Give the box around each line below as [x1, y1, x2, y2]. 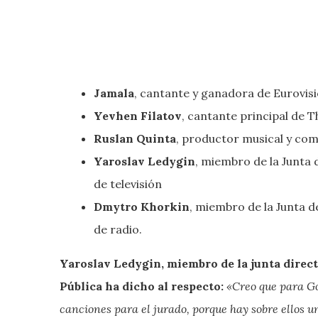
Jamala [94, 85, 134, 100]
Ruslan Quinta [94, 131, 176, 146]
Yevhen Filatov [94, 108, 182, 123]
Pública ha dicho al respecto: [60, 278, 224, 293]
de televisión [94, 176, 162, 191]
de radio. [94, 221, 142, 236]
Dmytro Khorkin [94, 199, 190, 214]
